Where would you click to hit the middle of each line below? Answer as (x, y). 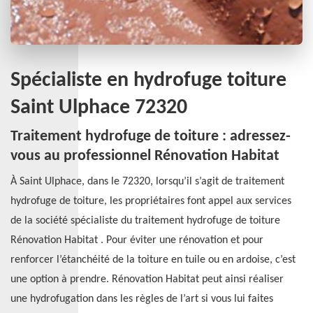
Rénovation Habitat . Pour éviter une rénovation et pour (137, 240)
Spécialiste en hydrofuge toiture (148, 81)
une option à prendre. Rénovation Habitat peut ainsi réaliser (147, 279)
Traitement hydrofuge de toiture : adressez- (151, 137)
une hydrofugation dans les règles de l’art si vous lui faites (142, 299)
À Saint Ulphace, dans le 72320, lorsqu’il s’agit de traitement (147, 182)
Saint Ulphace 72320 (99, 108)
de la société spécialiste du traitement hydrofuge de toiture (145, 221)
